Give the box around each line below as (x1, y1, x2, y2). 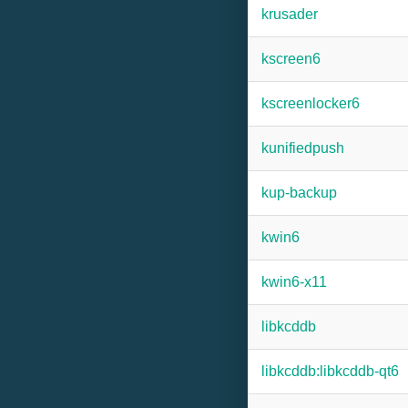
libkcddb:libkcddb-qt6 (261, 363, 399, 379)
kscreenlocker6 (261, 96, 360, 111)
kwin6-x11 (261, 274, 327, 290)
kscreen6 (261, 51, 321, 66)
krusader (261, 6, 318, 22)
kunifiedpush (261, 140, 344, 156)
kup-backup (261, 185, 337, 200)
